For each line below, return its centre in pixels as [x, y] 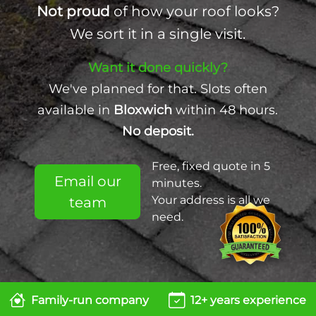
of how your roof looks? [194, 11]
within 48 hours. [225, 110]
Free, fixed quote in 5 [211, 166]
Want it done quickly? [158, 67]
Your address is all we [211, 200]
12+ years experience [248, 300]
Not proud [73, 11]
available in [76, 110]
